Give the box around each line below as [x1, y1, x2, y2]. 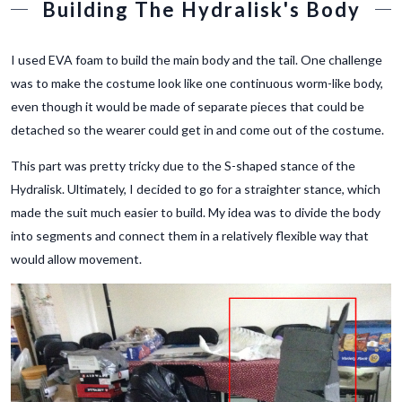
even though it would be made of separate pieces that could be [11, 99, 364, 115]
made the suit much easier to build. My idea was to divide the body [11, 205, 380, 221]
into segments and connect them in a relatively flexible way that [11, 228, 369, 244]
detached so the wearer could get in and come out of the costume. [11, 122, 384, 138]
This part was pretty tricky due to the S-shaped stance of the [11, 158, 355, 174]
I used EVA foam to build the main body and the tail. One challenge [11, 52, 382, 68]
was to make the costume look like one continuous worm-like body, [11, 75, 383, 92]
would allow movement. [11, 251, 142, 267]
